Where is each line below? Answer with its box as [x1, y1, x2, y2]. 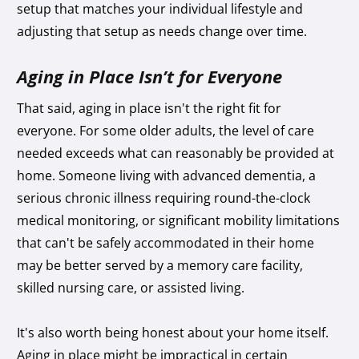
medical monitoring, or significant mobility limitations [17, 211, 341, 229]
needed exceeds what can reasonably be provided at [17, 143, 335, 162]
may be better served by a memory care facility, [17, 256, 304, 274]
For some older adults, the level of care [79, 121, 315, 139]
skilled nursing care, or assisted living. [17, 278, 245, 296]
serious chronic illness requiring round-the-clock [17, 188, 311, 207]
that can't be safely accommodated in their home [17, 233, 315, 252]
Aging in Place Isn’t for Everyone [17, 63, 283, 88]
